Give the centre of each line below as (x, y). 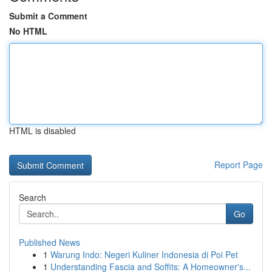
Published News (49, 242)
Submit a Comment (48, 16)
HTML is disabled (42, 131)
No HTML (28, 31)
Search (32, 197)
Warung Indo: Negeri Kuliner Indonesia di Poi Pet (144, 254)
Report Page (239, 165)
